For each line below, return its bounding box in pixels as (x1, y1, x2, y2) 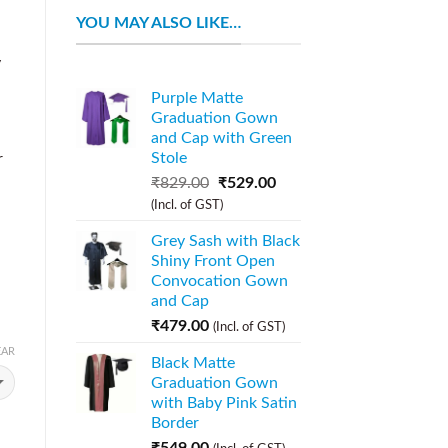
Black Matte (151, 355, 235, 372)
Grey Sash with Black (151, 233, 300, 250)
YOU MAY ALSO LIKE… (76, 14, 241, 31)
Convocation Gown (151, 273, 288, 290)
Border (151, 415, 199, 432)
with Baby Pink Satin (151, 395, 297, 412)
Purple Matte (151, 90, 243, 107)
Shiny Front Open (151, 253, 275, 270)
